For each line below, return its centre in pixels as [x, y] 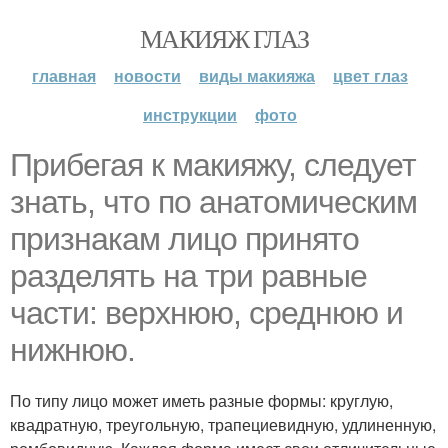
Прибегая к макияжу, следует [213, 165]
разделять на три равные [188, 276]
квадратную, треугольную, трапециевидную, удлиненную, [223, 424]
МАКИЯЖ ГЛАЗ [224, 38]
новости [147, 75]
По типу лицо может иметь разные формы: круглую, [201, 400]
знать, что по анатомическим [213, 202]
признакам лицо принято [184, 239]
